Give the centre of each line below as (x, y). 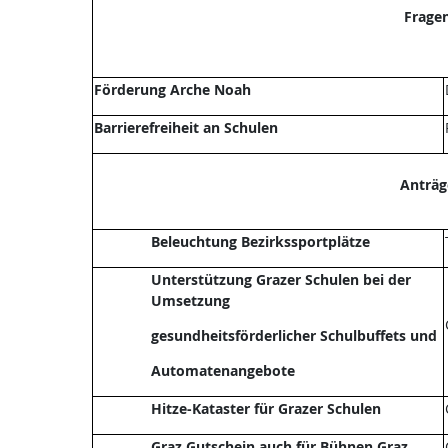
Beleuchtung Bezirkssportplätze (260, 241)
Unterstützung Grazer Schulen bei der (280, 279)
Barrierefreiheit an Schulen (185, 127)
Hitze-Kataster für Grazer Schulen (265, 408)
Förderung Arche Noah (172, 89)
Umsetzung (190, 300)
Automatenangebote (222, 370)
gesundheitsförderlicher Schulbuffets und (293, 335)
